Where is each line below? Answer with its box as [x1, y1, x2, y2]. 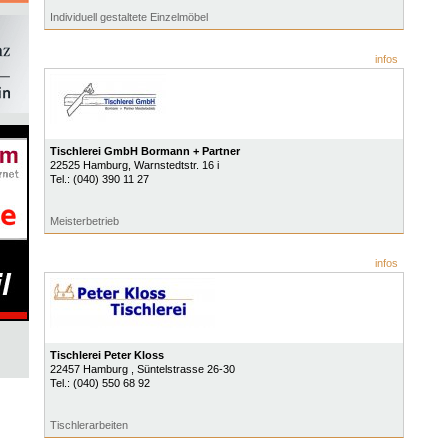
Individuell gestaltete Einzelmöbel [49, 11, 208, 23]
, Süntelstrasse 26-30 [130, 363, 235, 375]
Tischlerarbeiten [49, 419, 128, 431]
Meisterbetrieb [49, 215, 119, 227]
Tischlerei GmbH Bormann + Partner [49, 145, 240, 157]
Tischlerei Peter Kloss [49, 349, 164, 361]
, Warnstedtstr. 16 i [127, 159, 219, 171]
